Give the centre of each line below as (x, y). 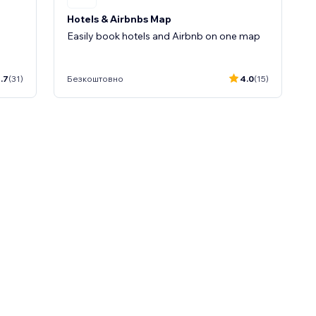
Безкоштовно (95, 78)
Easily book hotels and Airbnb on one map (164, 36)
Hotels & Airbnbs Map (119, 19)
